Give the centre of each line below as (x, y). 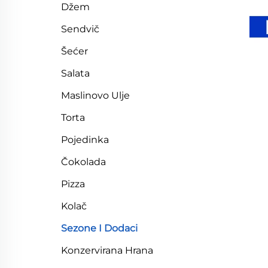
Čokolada (83, 162)
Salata (75, 73)
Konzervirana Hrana (107, 250)
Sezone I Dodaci (99, 228)
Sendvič (80, 29)
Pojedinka (85, 140)
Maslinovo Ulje (95, 95)
